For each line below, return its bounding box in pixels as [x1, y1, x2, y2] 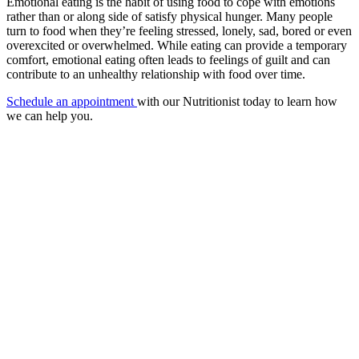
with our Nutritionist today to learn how [137, 95, 337, 109]
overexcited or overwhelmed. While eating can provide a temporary [6, 38, 347, 53]
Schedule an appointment [6, 95, 137, 109]
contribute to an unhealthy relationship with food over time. [6, 67, 305, 82]
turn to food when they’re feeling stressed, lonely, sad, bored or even [6, 24, 352, 38]
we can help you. [6, 109, 93, 123]
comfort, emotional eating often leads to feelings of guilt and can [6, 53, 330, 67]
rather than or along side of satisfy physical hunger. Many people [6, 10, 333, 24]
